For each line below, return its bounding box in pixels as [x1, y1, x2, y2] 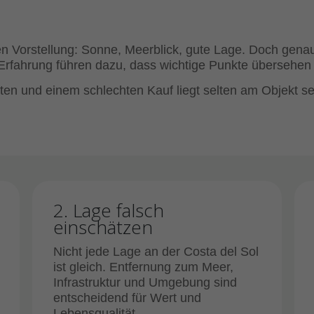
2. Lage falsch [53, 198, 164, 223]
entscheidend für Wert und [53, 291, 201, 305]
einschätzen [53, 214, 153, 240]
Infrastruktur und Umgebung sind [53, 275, 237, 289]
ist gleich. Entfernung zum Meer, [53, 260, 233, 274]
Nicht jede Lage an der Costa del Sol [53, 245, 259, 259]
